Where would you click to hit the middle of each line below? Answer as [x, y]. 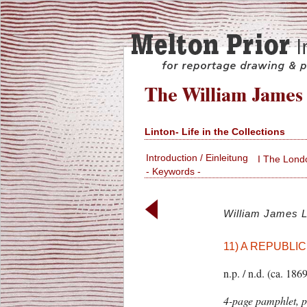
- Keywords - [173, 172]
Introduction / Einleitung [197, 158]
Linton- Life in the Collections [214, 132]
